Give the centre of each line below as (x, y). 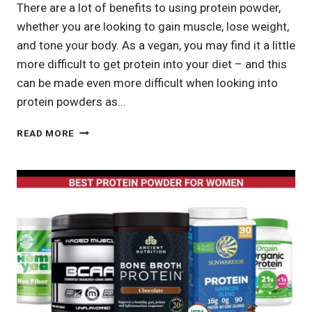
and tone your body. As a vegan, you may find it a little (156, 45)
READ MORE (46, 133)
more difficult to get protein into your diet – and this (152, 64)
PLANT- (92, 232)
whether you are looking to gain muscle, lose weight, (153, 26)
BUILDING (97, 275)
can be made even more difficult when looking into (147, 83)
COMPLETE (101, 188)
